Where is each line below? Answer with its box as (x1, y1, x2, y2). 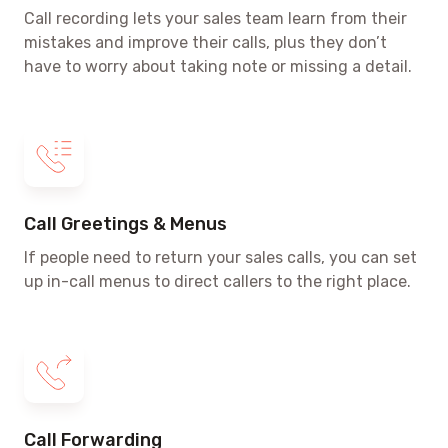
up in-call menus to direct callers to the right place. (24, 271, 411, 291)
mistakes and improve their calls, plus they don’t (24, 32, 387, 52)
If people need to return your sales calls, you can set (24, 247, 417, 267)
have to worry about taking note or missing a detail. (24, 56, 412, 76)
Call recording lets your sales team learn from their (24, 8, 407, 28)
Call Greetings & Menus (24, 212, 227, 235)
